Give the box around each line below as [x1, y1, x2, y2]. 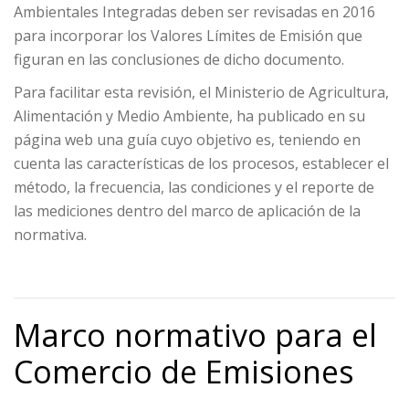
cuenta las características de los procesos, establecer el [14, 152, 389, 173]
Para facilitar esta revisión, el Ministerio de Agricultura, [14, 81, 389, 102]
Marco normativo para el [14, 313, 377, 356]
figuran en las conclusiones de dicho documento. [14, 48, 344, 69]
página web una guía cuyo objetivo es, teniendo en [14, 129, 361, 150]
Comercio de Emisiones [14, 350, 354, 393]
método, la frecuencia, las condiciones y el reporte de [14, 176, 374, 197]
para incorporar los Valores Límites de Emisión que [14, 25, 362, 46]
